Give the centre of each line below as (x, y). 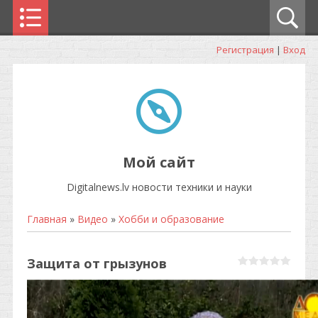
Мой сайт (159, 162)
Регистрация (245, 50)
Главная (47, 219)
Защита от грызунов (97, 263)
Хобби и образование (171, 219)
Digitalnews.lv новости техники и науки (159, 187)
